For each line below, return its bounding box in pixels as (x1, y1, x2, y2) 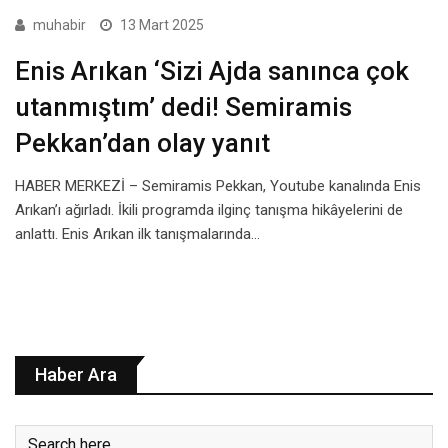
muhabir (33, 16, 86, 33)
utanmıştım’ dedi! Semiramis (15, 91, 352, 122)
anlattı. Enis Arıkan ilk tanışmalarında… (15, 224, 260, 243)
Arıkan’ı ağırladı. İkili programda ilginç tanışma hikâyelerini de (15, 200, 403, 219)
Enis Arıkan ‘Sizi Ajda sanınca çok (15, 55, 409, 86)
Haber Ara (35, 363, 117, 385)
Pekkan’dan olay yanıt (15, 127, 270, 158)
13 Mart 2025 (120, 16, 204, 33)
